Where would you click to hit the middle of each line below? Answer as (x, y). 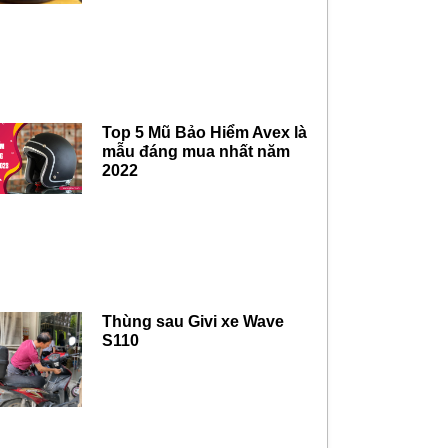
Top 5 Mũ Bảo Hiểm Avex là (205, 132)
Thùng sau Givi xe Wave (193, 322)
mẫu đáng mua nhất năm (196, 151)
